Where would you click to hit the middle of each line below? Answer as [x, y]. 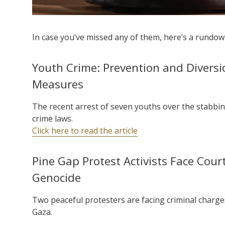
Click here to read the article [85, 130]
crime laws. [52, 118]
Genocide [57, 177]
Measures [58, 84]
